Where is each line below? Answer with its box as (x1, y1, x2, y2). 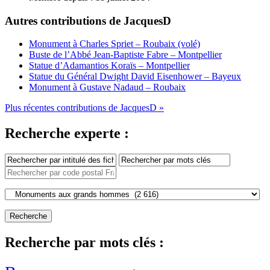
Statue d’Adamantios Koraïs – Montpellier (29, 60, 190, 71)
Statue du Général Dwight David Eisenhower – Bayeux (29, 71, 241, 82)
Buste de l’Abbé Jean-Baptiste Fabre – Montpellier (29, 49, 222, 60)
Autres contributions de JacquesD (5, 14, 171, 27)
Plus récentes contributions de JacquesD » (5, 102, 164, 113)
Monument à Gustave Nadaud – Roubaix (29, 82, 186, 93)
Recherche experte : (5, 125, 129, 142)
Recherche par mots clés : (5, 234, 164, 250)
